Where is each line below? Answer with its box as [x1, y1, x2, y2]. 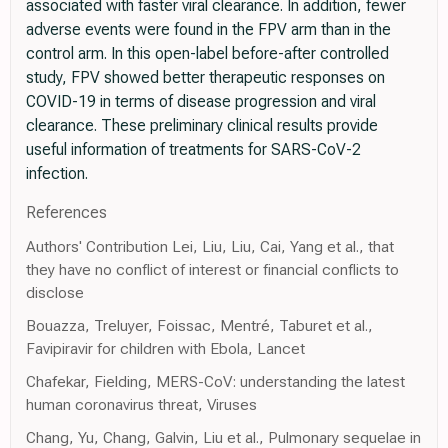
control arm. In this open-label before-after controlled [26, 44, 389, 64]
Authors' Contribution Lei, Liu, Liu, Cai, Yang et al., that [26, 237, 394, 257]
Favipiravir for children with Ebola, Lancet [26, 339, 305, 359]
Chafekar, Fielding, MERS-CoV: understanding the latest [26, 372, 405, 392]
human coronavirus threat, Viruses [26, 395, 257, 415]
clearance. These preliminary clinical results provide [26, 116, 378, 136]
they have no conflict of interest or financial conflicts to [26, 260, 399, 280]
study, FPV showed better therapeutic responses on [26, 68, 385, 88]
